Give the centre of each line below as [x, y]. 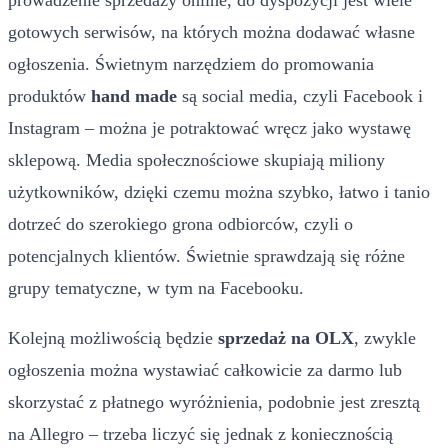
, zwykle [385, 337]
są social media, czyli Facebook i [300, 95]
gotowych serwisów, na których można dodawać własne [211, 31]
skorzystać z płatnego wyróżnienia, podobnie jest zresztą [214, 401]
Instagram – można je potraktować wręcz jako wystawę [209, 127]
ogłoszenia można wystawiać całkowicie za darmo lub [205, 369]
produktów [49, 95]
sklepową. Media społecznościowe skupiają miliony [196, 159]
